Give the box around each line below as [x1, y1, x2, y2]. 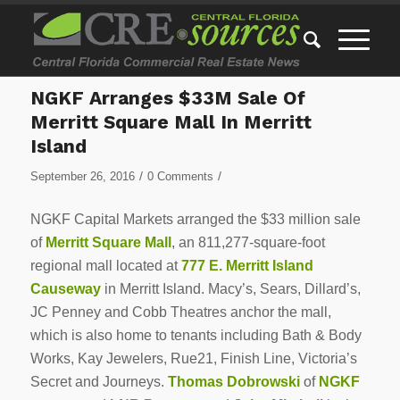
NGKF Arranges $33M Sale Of [29, 87, 305, 109]
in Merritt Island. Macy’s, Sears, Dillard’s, [100, 280, 361, 296]
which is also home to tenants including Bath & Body [29, 327, 362, 343]
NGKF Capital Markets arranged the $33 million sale [29, 211, 361, 227]
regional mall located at [29, 257, 181, 273]
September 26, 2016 [29, 170, 135, 183]
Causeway [29, 280, 101, 296]
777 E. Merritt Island [180, 257, 313, 273]
